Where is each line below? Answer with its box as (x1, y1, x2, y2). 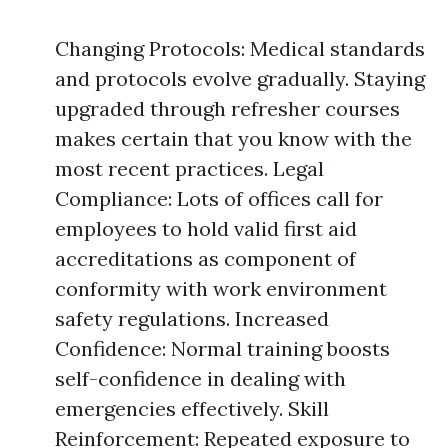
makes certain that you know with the (55, 126, 412, 151)
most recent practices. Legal (55, 156, 324, 181)
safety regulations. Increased (55, 306, 329, 331)
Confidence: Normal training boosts (55, 336, 390, 361)
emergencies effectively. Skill (55, 396, 329, 421)
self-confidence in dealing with (55, 366, 346, 391)
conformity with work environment (55, 276, 387, 301)
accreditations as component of (55, 246, 356, 271)
